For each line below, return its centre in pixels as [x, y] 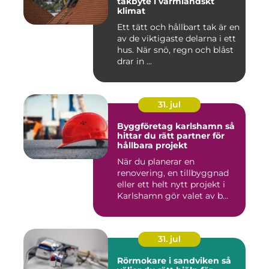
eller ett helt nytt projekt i [171, 185]
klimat [131, 11]
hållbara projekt [152, 146]
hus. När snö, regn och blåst [175, 50]
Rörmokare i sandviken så [169, 261]
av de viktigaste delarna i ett [177, 39]
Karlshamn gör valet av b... [173, 196]
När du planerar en [156, 162]
